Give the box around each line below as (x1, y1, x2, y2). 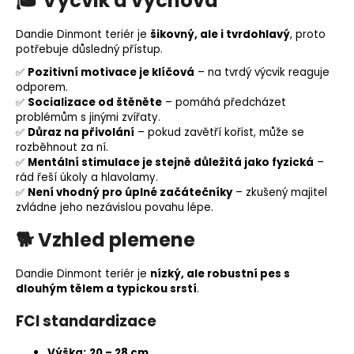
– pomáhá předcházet (162, 94, 286, 110)
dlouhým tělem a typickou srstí (16, 281, 197, 297)
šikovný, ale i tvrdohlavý (150, 26, 290, 42)
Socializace (28, 94, 96, 110)
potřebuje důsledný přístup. (16, 41, 163, 57)
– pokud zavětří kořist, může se (134, 124, 304, 140)
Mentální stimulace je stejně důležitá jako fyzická (28, 154, 314, 170)
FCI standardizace (16, 311, 156, 333)
